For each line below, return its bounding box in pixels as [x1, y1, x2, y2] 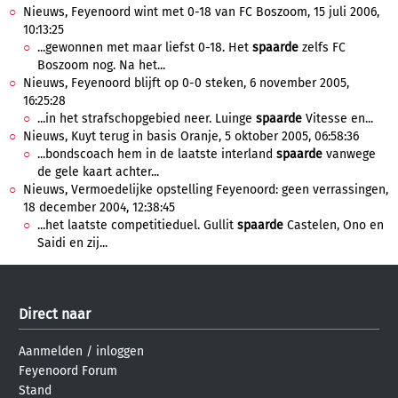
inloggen [96, 344, 144, 359]
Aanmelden [19, 344, 83, 359]
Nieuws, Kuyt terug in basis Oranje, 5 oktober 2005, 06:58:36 [23, 129, 359, 144]
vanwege [322, 147, 376, 162]
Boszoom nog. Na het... [37, 58, 165, 73]
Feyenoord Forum [19, 363, 117, 378]
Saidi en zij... [37, 235, 107, 251]
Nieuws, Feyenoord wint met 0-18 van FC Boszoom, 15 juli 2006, [23, 4, 379, 20]
